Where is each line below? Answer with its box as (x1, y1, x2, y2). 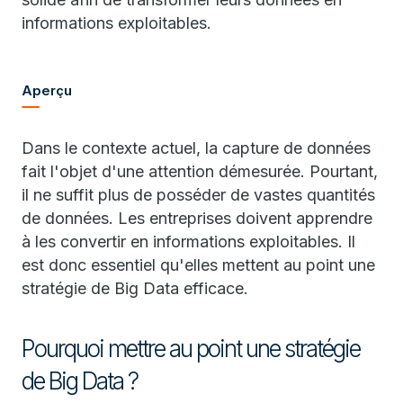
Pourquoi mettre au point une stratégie (22, 335, 360, 363)
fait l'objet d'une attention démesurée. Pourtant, (22, 162, 378, 181)
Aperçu (22, 82, 72, 99)
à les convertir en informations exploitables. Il (22, 232, 355, 251)
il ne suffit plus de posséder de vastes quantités (22, 185, 375, 204)
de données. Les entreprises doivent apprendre (22, 209, 372, 228)
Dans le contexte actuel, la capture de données (22, 139, 371, 157)
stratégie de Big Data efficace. (22, 279, 248, 298)
